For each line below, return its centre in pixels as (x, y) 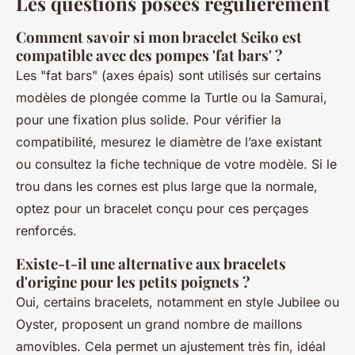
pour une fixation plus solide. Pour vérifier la (149, 120)
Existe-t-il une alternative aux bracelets (151, 264)
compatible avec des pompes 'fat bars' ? (149, 55)
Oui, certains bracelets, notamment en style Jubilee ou (177, 302)
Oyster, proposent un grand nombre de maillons (159, 324)
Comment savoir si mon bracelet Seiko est (159, 37)
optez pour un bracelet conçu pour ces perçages (162, 209)
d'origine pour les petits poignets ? (133, 282)
